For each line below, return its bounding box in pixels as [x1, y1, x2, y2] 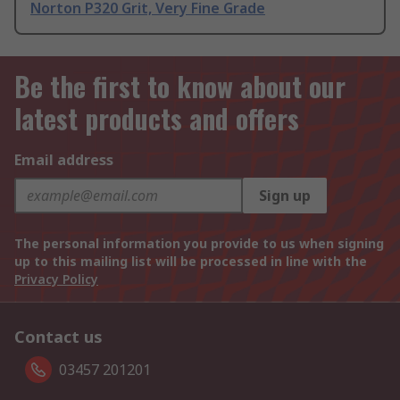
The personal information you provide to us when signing [14, 235, 384, 253]
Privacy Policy [14, 271, 98, 288]
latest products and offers [14, 98, 299, 139]
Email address [14, 150, 113, 171]
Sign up [259, 186, 311, 206]
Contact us [14, 326, 103, 348]
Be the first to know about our [14, 66, 346, 107]
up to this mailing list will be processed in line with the [14, 253, 367, 271]
